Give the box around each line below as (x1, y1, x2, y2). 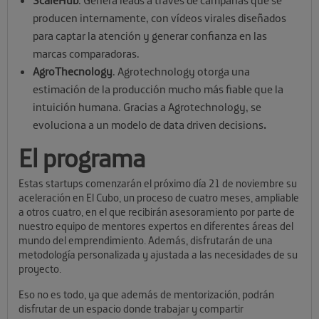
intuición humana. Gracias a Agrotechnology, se (33, 100, 261, 115)
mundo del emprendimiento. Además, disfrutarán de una (19, 234, 273, 248)
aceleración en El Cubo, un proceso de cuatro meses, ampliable (19, 191, 299, 205)
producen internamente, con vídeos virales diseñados (33, 11, 286, 26)
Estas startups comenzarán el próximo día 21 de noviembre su (19, 177, 297, 191)
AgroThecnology (33, 64, 113, 79)
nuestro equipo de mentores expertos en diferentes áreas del (19, 219, 293, 234)
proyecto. (19, 262, 61, 276)
